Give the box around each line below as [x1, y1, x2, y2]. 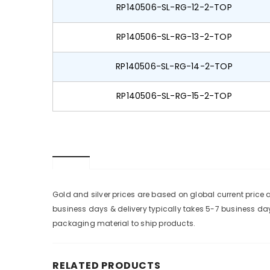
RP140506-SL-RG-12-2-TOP [116, 1, 232, 14]
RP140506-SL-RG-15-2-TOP [116, 90, 232, 102]
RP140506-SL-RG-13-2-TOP [116, 31, 232, 43]
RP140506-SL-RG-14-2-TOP [116, 60, 233, 73]
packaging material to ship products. [52, 218, 196, 229]
